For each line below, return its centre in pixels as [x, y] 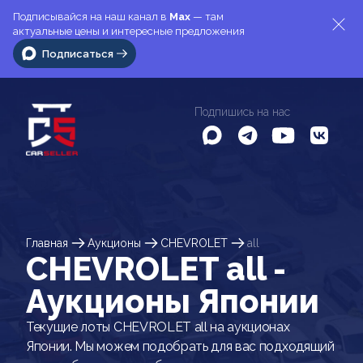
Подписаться [78, 53]
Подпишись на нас [242, 112]
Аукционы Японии [173, 301]
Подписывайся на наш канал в [91, 17]
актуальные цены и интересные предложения [129, 31]
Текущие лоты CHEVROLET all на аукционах [158, 327]
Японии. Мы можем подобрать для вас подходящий [180, 346]
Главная [47, 243]
